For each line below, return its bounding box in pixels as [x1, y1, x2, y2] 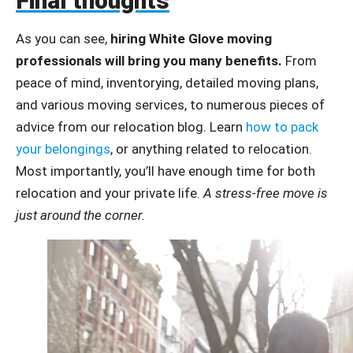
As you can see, [16, 31, 110, 47]
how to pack [246, 119, 318, 136]
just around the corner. [16, 207, 145, 224]
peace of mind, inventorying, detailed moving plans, [16, 75, 318, 91]
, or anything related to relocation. [110, 141, 312, 158]
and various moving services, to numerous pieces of [16, 97, 325, 113]
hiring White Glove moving [110, 31, 272, 47]
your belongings [16, 141, 110, 158]
